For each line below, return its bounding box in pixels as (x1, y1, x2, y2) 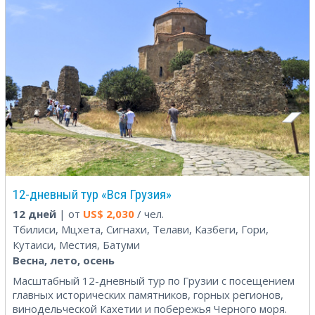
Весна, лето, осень (13, 252, 115, 267)
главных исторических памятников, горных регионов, (13, 287, 283, 302)
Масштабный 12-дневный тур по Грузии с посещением (13, 273, 295, 288)
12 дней (13, 206, 56, 221)
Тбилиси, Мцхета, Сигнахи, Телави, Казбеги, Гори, (13, 221, 269, 236)
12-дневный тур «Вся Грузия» (13, 186, 172, 202)
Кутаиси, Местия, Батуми (13, 237, 140, 252)
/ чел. (134, 206, 164, 221)
